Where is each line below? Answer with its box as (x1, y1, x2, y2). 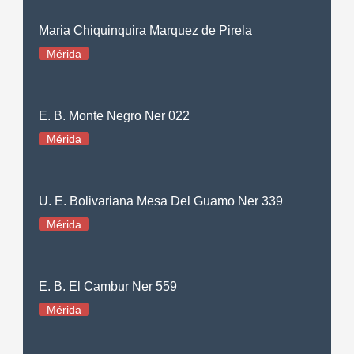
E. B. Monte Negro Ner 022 (39, 108, 190, 122)
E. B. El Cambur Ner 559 (39, 279, 178, 293)
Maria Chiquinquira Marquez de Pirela (39, 23, 253, 37)
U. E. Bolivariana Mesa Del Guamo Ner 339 (39, 194, 284, 208)
